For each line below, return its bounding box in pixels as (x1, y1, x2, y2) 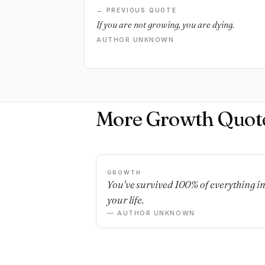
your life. (107, 193, 144, 206)
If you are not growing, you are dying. (96, 19, 234, 30)
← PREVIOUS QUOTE (96, 7, 177, 14)
